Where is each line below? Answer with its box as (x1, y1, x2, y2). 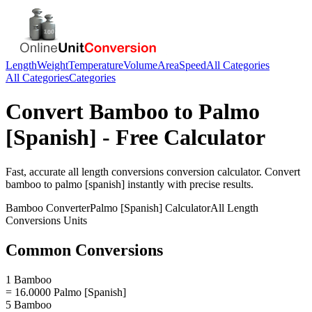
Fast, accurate (6, 165, 68, 178)
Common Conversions (6, 240, 163, 259)
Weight (37, 59, 68, 71)
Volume (123, 59, 157, 71)
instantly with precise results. (125, 178, 253, 190)
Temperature (68, 59, 123, 71)
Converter (43, 201, 90, 214)
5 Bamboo (6, 298, 52, 311)
